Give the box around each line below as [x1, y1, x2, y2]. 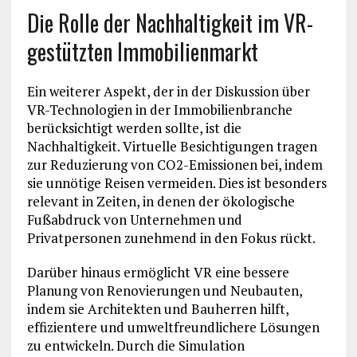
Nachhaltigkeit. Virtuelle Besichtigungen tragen [26, 137, 317, 156]
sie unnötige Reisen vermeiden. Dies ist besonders [26, 174, 327, 193]
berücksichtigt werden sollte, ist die [26, 119, 241, 138]
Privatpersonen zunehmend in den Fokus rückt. [26, 229, 316, 248]
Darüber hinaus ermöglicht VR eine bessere [26, 263, 289, 282]
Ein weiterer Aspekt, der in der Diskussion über [26, 82, 310, 101]
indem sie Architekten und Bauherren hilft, [26, 300, 288, 319]
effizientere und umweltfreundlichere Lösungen [26, 318, 320, 337]
